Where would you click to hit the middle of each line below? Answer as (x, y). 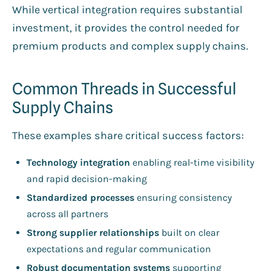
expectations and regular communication (119, 249)
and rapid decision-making (87, 178)
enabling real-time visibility (192, 162)
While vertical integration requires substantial (127, 9)
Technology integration (78, 162)
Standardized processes (80, 197)
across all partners (67, 214)
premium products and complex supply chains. (130, 46)
